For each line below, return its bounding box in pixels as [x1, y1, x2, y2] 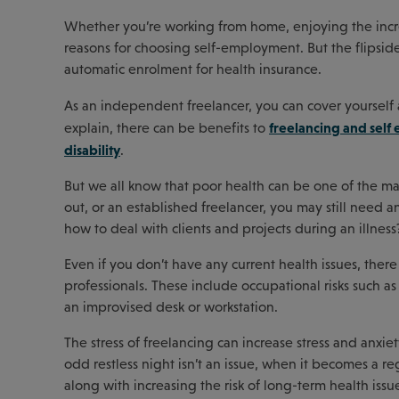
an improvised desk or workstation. [64, 298, 281, 314]
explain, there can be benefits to [64, 119, 269, 135]
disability [64, 141, 120, 158]
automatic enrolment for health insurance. [64, 61, 322, 77]
